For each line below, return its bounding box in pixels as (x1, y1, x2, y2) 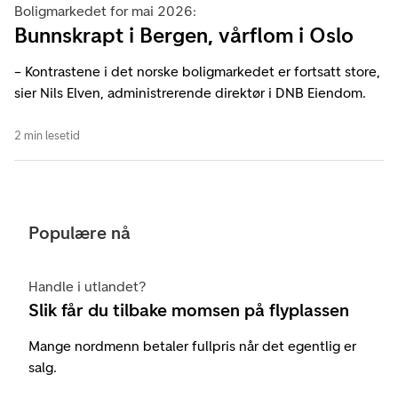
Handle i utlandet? (28, 277, 147, 295)
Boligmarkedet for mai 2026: (14, 2, 196, 20)
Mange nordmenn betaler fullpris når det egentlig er (28, 337, 356, 354)
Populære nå (28, 221, 131, 243)
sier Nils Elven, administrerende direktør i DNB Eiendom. (14, 84, 366, 101)
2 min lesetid (14, 128, 80, 142)
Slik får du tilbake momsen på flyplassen (28, 298, 349, 321)
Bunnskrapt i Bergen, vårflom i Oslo (14, 21, 354, 48)
